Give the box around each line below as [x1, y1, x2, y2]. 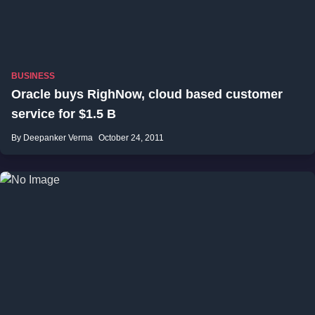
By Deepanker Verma [11, 133, 93, 143]
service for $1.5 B [11, 107, 116, 121]
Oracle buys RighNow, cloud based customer [11, 87, 283, 101]
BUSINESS [11, 71, 55, 81]
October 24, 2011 [98, 133, 164, 143]
